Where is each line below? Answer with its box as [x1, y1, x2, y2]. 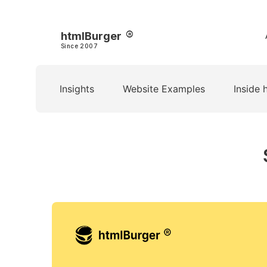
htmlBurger [61, 29, 122, 42]
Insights [60, 83, 94, 95]
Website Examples [123, 83, 205, 95]
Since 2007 [61, 42, 98, 49]
